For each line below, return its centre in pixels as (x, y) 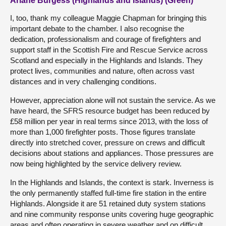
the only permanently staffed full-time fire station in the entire (108, 193)
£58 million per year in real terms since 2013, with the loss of (109, 121)
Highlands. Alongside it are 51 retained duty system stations (108, 203)
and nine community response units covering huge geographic (112, 214)
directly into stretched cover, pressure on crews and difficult (107, 142)
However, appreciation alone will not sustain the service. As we (113, 100)
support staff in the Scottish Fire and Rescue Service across (109, 49)
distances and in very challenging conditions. (83, 81)
